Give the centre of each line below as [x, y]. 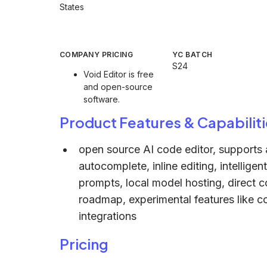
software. [102, 99]
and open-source [118, 87]
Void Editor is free [119, 74]
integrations [108, 216]
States [72, 7]
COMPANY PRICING [97, 55]
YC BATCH [193, 55]
